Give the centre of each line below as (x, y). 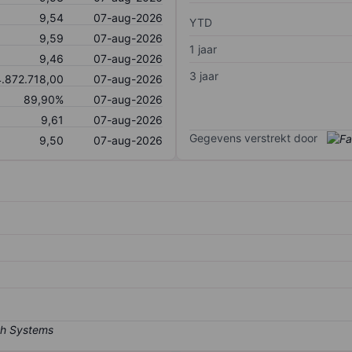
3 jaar (204, 75)
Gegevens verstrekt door (253, 137)
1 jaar (203, 49)
